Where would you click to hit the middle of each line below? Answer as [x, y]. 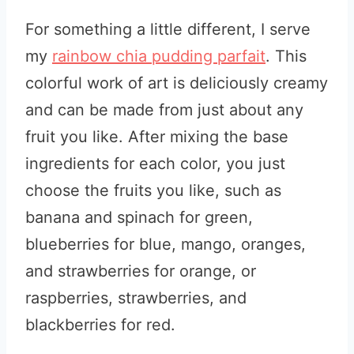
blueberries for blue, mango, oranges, [166, 244]
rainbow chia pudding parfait [159, 56]
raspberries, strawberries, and [136, 298]
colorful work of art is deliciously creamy [177, 83]
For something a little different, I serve [168, 29]
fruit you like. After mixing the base [157, 137]
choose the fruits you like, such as [153, 190]
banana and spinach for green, [139, 217]
